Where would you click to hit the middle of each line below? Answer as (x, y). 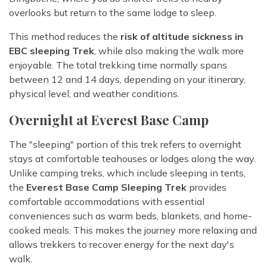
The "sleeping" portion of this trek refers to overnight (125, 145)
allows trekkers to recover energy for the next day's (122, 245)
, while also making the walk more (169, 51)
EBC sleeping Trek (52, 51)
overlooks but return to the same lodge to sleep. (113, 13)
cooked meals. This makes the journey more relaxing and (133, 230)
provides (207, 187)
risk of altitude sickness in (182, 37)
